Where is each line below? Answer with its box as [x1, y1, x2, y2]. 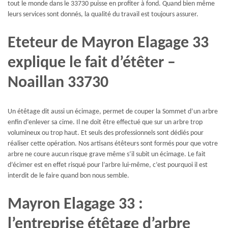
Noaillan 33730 [8, 74, 108, 91]
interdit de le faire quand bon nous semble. [8, 172, 129, 180]
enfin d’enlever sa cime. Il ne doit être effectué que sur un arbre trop [8, 119, 203, 127]
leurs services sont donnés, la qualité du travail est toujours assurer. [8, 11, 198, 19]
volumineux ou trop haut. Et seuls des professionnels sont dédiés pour [8, 129, 204, 137]
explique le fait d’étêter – [8, 54, 176, 71]
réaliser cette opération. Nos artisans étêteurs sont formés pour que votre [8, 140, 218, 148]
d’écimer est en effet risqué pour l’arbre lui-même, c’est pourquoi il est [8, 161, 208, 169]
